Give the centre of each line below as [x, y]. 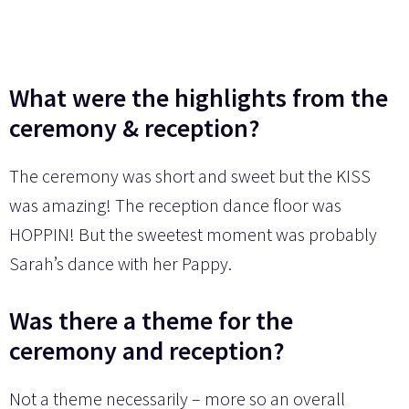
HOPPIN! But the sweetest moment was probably [193, 235]
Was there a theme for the [151, 321]
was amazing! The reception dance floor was [175, 205]
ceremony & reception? [135, 128]
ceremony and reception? [147, 351]
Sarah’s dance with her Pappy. [121, 264]
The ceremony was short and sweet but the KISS [190, 176]
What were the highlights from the [199, 98]
